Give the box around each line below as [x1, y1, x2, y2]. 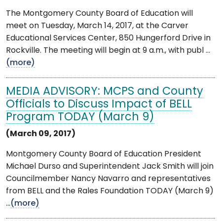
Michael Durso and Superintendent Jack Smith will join [6, 162, 214, 171]
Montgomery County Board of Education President [6, 150, 201, 158]
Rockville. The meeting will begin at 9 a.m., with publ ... [6, 46, 210, 55]
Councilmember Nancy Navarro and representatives [6, 175, 211, 183]
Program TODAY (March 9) [6, 111, 154, 123]
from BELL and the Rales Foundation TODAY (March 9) [6, 187, 214, 195]
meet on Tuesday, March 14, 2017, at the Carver [6, 22, 188, 30]
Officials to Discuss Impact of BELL [6, 99, 192, 110]
